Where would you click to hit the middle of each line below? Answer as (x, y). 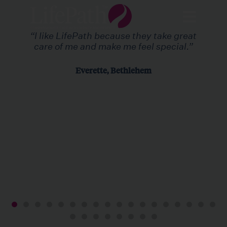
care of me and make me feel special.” (113, 46)
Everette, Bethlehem (113, 70)
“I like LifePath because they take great (113, 36)
